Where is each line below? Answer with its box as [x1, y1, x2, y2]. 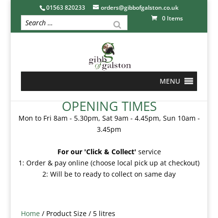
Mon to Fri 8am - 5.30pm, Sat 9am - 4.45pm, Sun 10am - [18, 113, 200, 123]
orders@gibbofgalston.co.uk [100, 3, 179, 12]
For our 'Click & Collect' [57, 147, 136, 156]
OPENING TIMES [61, 97, 157, 115]
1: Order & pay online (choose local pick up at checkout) [18, 158, 200, 167]
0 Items [162, 14, 183, 22]
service [136, 147, 161, 156]
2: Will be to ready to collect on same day [42, 169, 176, 179]
